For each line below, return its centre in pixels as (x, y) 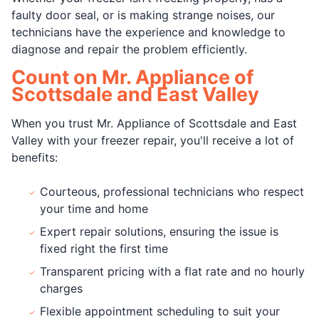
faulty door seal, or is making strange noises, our (143, 15)
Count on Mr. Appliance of (132, 77)
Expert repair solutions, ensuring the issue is (159, 231)
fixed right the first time (104, 248)
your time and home (94, 208)
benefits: (35, 157)
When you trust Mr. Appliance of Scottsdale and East (154, 123)
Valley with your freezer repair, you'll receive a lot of (153, 140)
